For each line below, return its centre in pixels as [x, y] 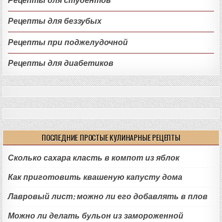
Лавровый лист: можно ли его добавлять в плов [108, 197]
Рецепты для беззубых [55, 21]
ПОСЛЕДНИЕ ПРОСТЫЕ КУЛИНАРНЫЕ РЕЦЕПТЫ [111, 138]
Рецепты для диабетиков [61, 63]
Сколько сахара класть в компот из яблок [94, 158]
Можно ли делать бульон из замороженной [96, 216]
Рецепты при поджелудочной [68, 42]
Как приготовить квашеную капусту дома [95, 177]
